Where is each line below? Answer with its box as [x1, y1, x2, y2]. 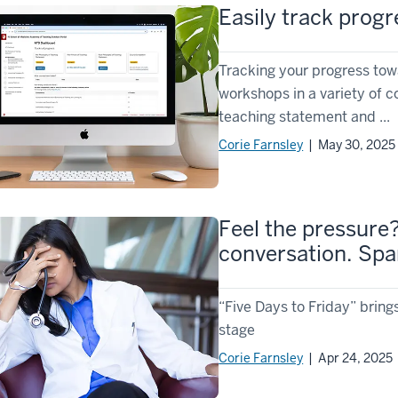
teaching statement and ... [219, 107, 391, 127]
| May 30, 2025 [303, 137, 396, 154]
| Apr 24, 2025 [303, 349, 394, 366]
